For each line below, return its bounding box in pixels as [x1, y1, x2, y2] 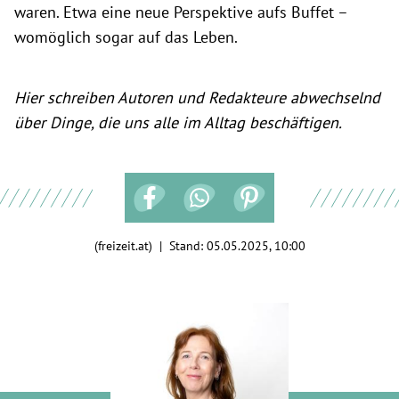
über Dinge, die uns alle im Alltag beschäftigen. [14, 111, 342, 133]
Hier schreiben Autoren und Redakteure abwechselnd [14, 86, 380, 108]
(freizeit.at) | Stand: [94, 237, 207, 254]
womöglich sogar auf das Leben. [14, 26, 238, 47]
